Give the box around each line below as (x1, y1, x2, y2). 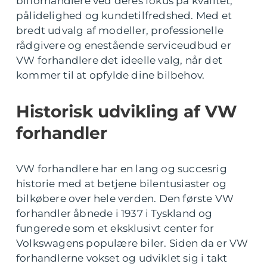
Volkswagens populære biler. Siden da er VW (16, 237, 249, 249)
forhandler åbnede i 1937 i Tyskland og (16, 207, 213, 219)
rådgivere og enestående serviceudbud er (16, 39, 231, 51)
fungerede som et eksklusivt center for (16, 222, 215, 234)
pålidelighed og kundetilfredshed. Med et (16, 10, 232, 21)
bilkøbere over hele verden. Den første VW (16, 193, 234, 204)
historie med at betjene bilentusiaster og (16, 178, 227, 190)
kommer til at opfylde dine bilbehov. (16, 69, 205, 81)
